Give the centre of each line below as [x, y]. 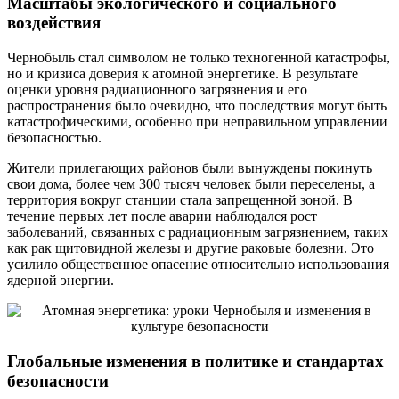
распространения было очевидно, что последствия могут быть [197, 105]
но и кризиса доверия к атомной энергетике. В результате [183, 73]
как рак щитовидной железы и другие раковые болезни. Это [191, 248]
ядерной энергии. [61, 280]
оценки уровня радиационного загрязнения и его [157, 89]
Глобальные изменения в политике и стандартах [195, 361]
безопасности [58, 380]
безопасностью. [54, 137]
